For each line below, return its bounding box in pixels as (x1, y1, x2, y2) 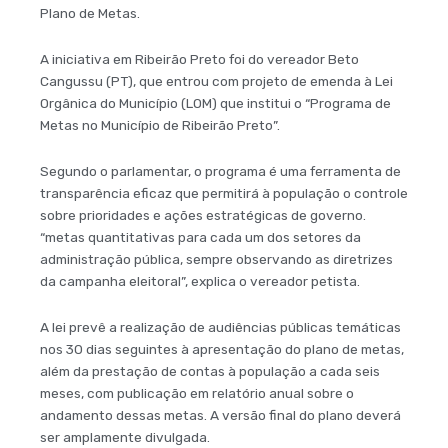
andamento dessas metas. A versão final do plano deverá (40, 407, 401, 424)
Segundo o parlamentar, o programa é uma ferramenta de (40, 163, 401, 180)
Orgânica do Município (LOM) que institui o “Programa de (40, 95, 391, 112)
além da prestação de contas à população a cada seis (40, 363, 380, 380)
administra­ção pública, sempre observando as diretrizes (40, 251, 393, 268)
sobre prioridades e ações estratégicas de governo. (40, 207, 366, 224)
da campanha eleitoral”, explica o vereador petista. (40, 273, 360, 290)
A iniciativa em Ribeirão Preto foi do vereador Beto (40, 51, 359, 68)
